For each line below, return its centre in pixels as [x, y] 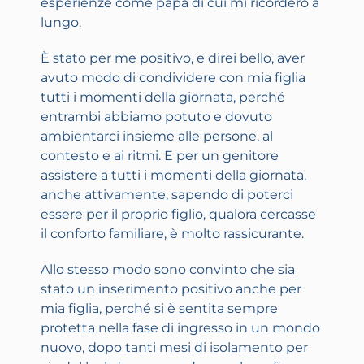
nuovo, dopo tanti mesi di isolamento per [174, 348]
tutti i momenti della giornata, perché [163, 97]
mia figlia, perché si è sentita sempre [159, 309]
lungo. [61, 23]
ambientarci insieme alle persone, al [157, 136]
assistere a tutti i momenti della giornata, [173, 175]
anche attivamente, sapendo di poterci [167, 195]
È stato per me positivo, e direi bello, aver [173, 58]
